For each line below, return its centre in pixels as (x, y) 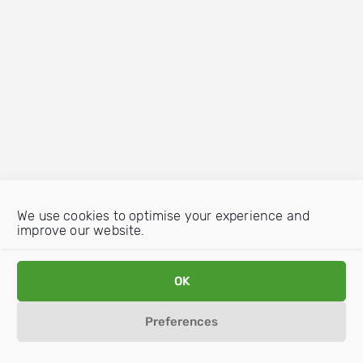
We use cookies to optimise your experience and (164, 216)
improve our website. (81, 231)
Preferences (181, 322)
